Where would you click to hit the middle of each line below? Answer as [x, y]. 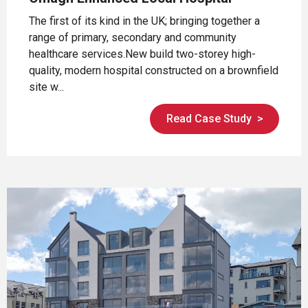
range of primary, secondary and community [133, 37]
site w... [46, 87]
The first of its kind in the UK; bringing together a [144, 21]
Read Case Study [209, 119]
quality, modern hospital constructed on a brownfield [154, 70]
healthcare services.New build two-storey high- [142, 54]
